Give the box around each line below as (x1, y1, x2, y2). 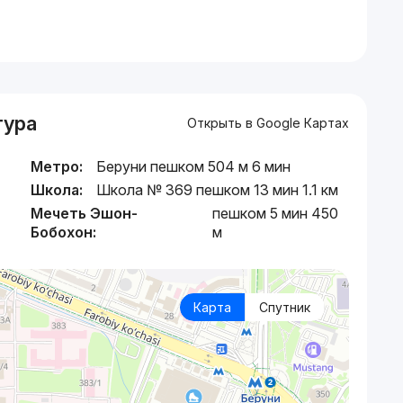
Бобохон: (31, 222, 96, 241)
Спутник (258, 299, 310, 315)
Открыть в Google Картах (186, 114, 349, 130)
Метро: (31, 157, 83, 175)
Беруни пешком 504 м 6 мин (96, 157, 291, 175)
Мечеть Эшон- (31, 203, 138, 222)
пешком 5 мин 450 (212, 203, 339, 222)
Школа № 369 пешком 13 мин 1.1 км (96, 180, 338, 199)
